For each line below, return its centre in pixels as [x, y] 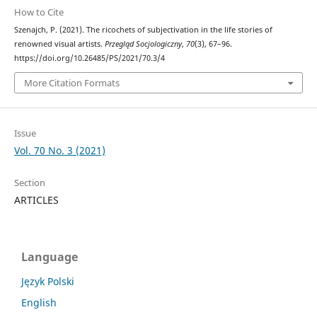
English [39, 302]
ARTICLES [36, 200]
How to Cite [39, 12]
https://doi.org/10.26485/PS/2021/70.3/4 [89, 58]
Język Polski [48, 282]
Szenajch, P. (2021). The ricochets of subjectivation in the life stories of [143, 29]
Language [50, 257]
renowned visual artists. [59, 44]
